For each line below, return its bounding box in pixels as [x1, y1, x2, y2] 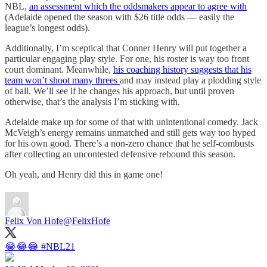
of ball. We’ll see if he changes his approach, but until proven [5, 86, 234, 97]
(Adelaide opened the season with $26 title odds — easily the [5, 12, 234, 23]
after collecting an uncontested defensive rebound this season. [5, 149, 235, 160]
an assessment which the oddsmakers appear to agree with [29, 1, 247, 12]
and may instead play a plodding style [120, 75, 261, 86]
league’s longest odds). [5, 23, 90, 33]
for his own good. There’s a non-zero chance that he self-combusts [5, 138, 254, 149]
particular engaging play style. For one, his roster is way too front [5, 54, 249, 64]
